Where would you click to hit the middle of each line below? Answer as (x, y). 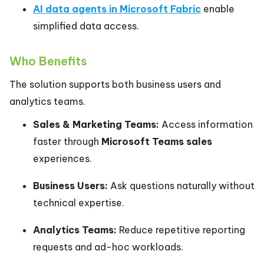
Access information (206, 125)
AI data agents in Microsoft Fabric (117, 9)
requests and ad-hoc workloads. (108, 247)
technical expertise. (79, 203)
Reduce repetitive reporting (181, 230)
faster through (67, 142)
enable (218, 9)
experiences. (62, 159)
